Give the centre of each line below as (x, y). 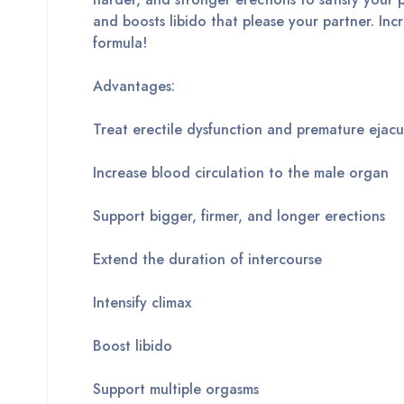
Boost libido (133, 346)
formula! (120, 43)
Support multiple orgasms (176, 390)
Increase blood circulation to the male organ (241, 173)
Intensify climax (142, 303)
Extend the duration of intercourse (207, 260)
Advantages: (134, 87)
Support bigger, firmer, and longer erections (239, 216)
